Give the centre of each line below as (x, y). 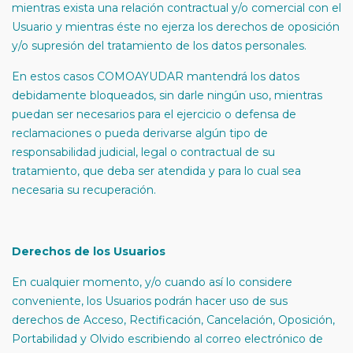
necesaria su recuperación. (84, 190)
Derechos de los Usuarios (89, 251)
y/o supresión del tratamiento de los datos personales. (159, 46)
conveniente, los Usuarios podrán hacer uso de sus (150, 301)
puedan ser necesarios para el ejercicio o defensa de (154, 114)
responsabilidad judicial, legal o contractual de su (143, 152)
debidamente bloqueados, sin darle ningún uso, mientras (167, 95)
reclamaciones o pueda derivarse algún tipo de (140, 133)
